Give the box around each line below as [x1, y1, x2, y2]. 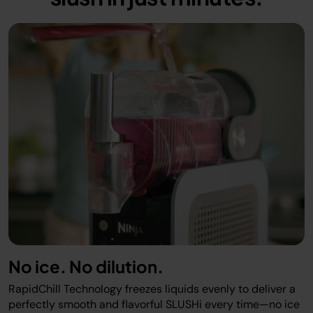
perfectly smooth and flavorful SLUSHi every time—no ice [8, 297, 300, 312]
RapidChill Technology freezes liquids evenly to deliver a [8, 282, 296, 296]
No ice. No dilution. [8, 256, 166, 277]
